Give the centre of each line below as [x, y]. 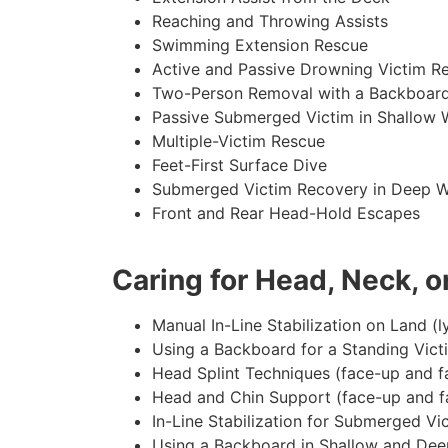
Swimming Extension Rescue [260, 45]
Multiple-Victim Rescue [238, 141]
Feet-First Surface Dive [239, 165]
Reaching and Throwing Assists [270, 21]
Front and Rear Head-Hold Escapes [286, 213]
